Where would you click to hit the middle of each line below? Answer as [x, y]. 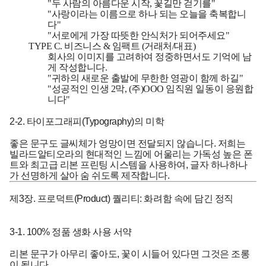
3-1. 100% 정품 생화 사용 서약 [71, 232]
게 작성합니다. [77, 67]
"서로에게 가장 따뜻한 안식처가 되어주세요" [139, 35]
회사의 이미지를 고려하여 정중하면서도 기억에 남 [150, 56]
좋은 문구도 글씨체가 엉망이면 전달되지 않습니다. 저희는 [128, 143]
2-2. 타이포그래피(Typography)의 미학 [87, 121]
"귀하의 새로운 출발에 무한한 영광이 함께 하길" [145, 78]
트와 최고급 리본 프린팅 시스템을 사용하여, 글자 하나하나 [129, 164]
